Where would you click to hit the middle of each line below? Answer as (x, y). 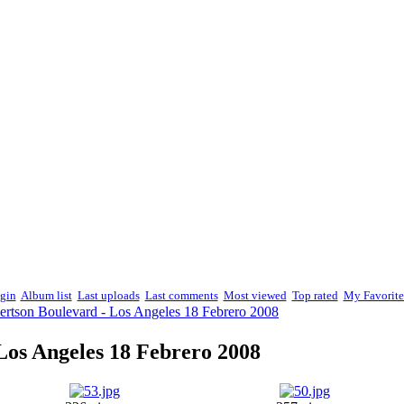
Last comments (181, 295)
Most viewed (255, 295)
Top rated (315, 295)
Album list (46, 295)
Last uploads (108, 295)
